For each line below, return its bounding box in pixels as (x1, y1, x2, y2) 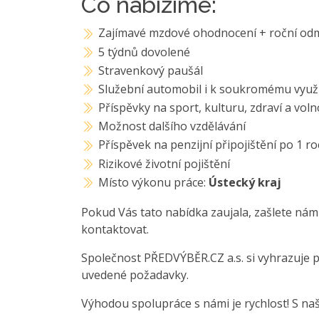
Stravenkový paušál (98, 62, 204, 78)
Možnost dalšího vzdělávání (98, 118, 246, 135)
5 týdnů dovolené (98, 43, 191, 60)
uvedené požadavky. (81, 267, 189, 283)
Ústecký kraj (209, 174, 282, 190)
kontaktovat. (81, 221, 149, 238)
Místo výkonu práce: (98, 174, 209, 190)
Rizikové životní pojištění (98, 155, 231, 172)
